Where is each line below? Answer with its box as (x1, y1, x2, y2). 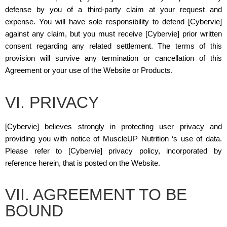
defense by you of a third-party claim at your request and (5, 5, 222, 14)
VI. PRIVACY (5, 93, 99, 111)
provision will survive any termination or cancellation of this (5, 54, 222, 63)
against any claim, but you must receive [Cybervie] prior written (5, 29, 222, 39)
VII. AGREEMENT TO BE (5, 185, 187, 204)
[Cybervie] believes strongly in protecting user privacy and (5, 122, 222, 131)
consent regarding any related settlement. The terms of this (5, 42, 222, 51)
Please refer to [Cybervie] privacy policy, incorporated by (5, 146, 222, 155)
